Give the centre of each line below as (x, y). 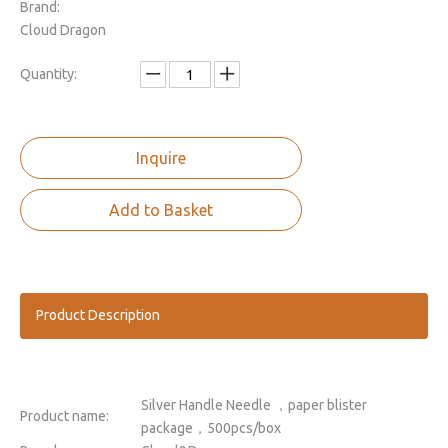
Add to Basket (161, 210)
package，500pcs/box (211, 428)
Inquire (161, 158)
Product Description (98, 315)
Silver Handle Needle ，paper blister (254, 405)
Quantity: (48, 74)
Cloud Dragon (63, 30)
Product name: (64, 416)
